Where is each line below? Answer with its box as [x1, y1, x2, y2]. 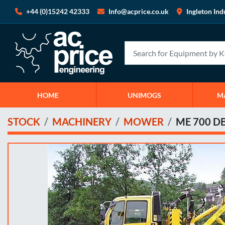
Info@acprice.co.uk [108, 7, 169, 16]
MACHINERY [52, 116, 111, 128]
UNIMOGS [128, 90, 162, 99]
